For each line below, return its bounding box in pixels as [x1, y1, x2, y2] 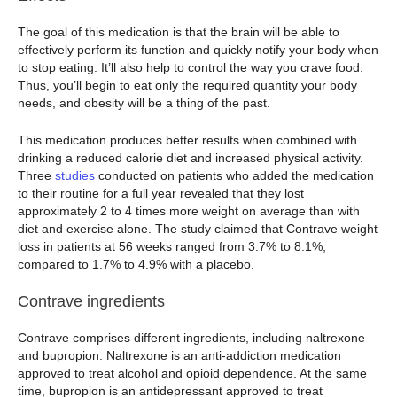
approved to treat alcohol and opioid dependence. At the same [18, 366, 367, 381]
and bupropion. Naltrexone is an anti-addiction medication [18, 348, 341, 363]
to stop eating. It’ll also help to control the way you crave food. [18, 59, 363, 74]
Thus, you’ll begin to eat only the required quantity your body [18, 77, 357, 92]
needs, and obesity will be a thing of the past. [18, 95, 274, 110]
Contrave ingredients [18, 292, 165, 311]
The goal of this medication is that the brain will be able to [18, 24, 339, 39]
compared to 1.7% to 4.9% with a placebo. [18, 256, 254, 271]
